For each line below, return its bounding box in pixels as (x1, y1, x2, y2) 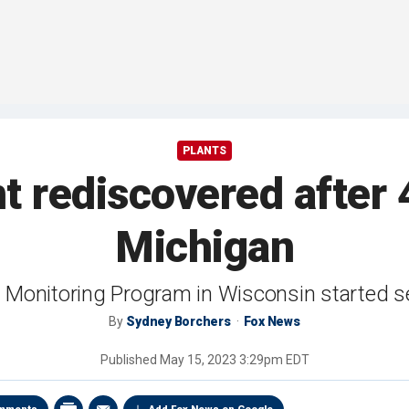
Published (100, 352, 160, 368)
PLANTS (183, 144, 226, 158)
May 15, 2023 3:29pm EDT (159, 352, 309, 368)
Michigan (115, 221, 294, 274)
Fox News (243, 314, 300, 330)
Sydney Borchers (126, 314, 231, 330)
